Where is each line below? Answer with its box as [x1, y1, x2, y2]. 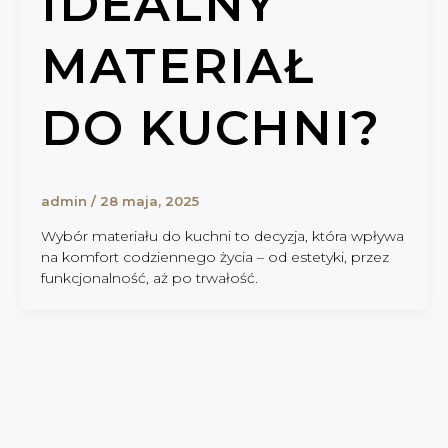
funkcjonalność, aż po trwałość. [41, 268, 258, 287]
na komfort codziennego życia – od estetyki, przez [41, 247, 389, 266]
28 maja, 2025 [100, 193, 199, 210]
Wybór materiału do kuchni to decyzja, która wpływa [41, 226, 404, 245]
